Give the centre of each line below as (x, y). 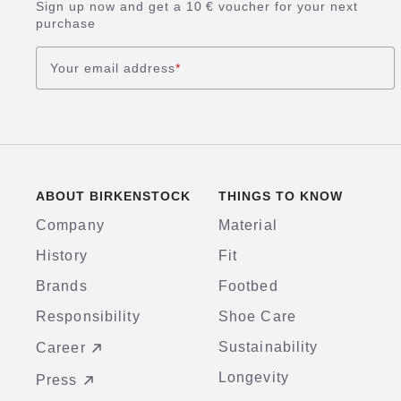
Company (70, 225)
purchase (66, 23)
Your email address (113, 68)
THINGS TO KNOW (280, 196)
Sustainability (268, 347)
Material (247, 225)
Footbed (248, 286)
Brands (62, 286)
